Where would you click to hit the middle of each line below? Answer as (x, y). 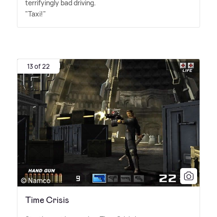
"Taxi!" (36, 14)
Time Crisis (47, 200)
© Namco (36, 180)
